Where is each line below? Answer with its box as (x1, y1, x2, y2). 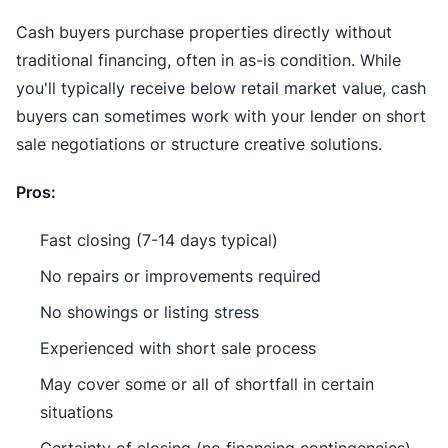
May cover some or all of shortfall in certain (40, 373, 374, 394)
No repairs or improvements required (40, 265, 321, 286)
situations (40, 401, 113, 422)
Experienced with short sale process (40, 337, 316, 358)
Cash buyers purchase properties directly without (16, 21, 392, 42)
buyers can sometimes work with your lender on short (16, 105, 426, 126)
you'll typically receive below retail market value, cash (16, 77, 426, 98)
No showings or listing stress (40, 301, 259, 322)
